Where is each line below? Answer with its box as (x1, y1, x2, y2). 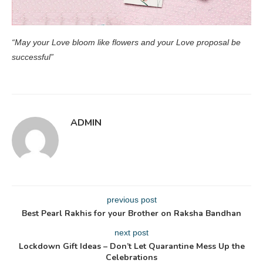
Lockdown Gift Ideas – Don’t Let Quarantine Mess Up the (18, 240, 245, 252)
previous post (106, 194, 157, 204)
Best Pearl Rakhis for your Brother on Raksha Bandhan (22, 207, 241, 219)
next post (114, 227, 149, 237)
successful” (12, 52, 53, 62)
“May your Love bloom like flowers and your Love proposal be (12, 37, 241, 47)
